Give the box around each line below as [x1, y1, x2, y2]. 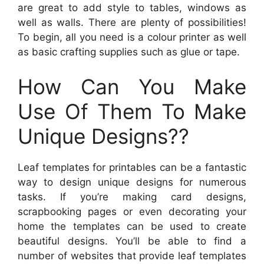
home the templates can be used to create [18, 220, 246, 233]
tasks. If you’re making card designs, [18, 191, 246, 203]
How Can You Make [18, 74, 246, 100]
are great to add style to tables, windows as [18, 1, 246, 14]
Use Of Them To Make [18, 99, 246, 124]
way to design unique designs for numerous [18, 176, 246, 189]
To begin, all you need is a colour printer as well [18, 31, 246, 43]
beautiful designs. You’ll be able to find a [18, 235, 246, 247]
